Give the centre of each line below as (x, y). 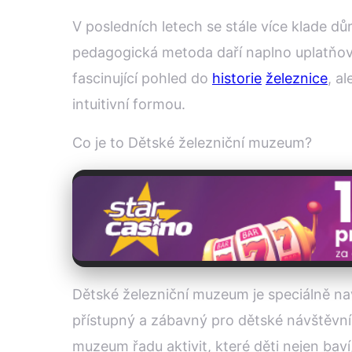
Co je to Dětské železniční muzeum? (192, 143)
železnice (297, 79)
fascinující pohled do (142, 79)
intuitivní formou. (129, 104)
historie (237, 79)
